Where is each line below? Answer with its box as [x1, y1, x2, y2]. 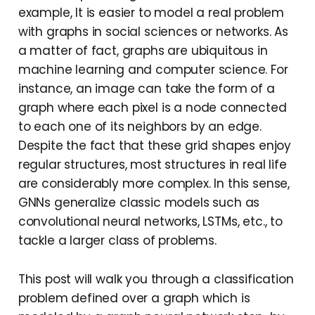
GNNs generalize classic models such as [18, 194, 260, 212]
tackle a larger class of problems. [18, 232, 217, 250]
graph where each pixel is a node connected [18, 99, 287, 117]
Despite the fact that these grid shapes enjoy [18, 137, 292, 155]
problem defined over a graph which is [18, 290, 250, 307]
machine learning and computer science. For [18, 61, 288, 79]
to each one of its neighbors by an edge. [18, 118, 262, 136]
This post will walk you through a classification [18, 271, 294, 288]
